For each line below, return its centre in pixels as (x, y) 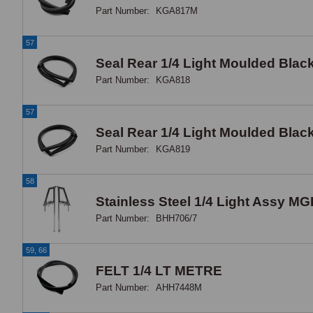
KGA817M (177, 10)
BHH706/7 (176, 218)
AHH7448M (179, 287)
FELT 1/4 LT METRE (159, 270)
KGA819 (173, 149)
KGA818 (173, 80)
